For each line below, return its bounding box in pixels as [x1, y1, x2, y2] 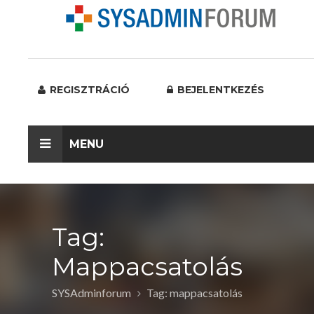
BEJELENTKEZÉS [175, 83, 264, 96]
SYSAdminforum [52, 286, 131, 299]
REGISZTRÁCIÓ [47, 83, 130, 96]
